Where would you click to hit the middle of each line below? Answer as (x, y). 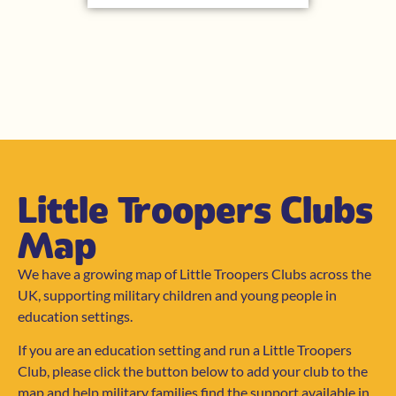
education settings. (75, 316)
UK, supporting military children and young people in (177, 294)
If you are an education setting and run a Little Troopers (185, 350)
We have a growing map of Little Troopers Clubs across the (194, 273)
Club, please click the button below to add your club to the (193, 371)
